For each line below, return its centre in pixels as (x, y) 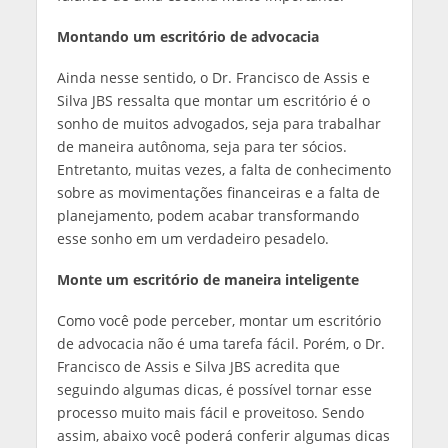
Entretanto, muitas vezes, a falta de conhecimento (223, 169)
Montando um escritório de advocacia (187, 36)
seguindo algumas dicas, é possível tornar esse (214, 389)
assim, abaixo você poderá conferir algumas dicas (223, 435)
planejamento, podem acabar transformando (207, 215)
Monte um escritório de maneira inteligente (207, 279)
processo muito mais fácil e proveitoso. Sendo (210, 412)
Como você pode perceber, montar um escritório (218, 320)
